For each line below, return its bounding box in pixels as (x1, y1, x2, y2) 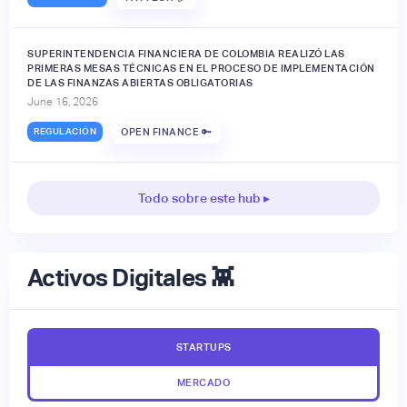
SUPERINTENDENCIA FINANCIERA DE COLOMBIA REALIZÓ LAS (27, 47, 345, 59)
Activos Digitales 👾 (27, 263, 234, 292)
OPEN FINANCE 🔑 (121, 126, 212, 138)
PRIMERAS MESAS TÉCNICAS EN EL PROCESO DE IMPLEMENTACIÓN (27, 62, 375, 74)
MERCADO (176, 376, 231, 388)
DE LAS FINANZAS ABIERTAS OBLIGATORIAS (27, 76, 253, 88)
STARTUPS (175, 341, 232, 352)
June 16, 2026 (27, 94, 98, 108)
